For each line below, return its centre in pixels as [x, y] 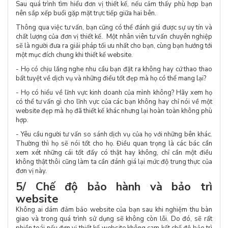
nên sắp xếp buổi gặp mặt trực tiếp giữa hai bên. [86, 13]
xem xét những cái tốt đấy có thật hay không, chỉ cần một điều [114, 153]
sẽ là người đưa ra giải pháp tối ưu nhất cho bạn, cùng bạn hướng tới [114, 46]
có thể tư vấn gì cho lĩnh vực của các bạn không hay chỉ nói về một [114, 102]
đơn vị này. [31, 171]
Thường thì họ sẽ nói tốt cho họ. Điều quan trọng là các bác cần [114, 144]
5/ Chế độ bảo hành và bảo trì [114, 187]
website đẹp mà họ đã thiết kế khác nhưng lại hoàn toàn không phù [114, 111]
